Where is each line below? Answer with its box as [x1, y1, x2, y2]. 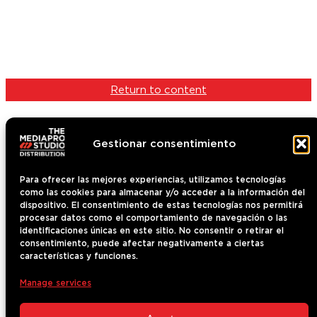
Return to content [110, 83, 207, 97]
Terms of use [54, 294, 128, 308]
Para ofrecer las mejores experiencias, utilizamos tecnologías [20, 174, 286, 185]
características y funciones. [20, 250, 138, 261]
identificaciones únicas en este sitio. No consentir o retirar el [20, 225, 284, 236]
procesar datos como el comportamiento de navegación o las [20, 212, 287, 223]
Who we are [54, 208, 157, 229]
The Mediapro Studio [54, 259, 234, 280]
